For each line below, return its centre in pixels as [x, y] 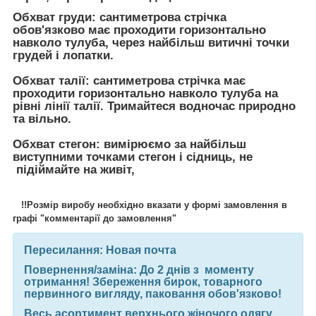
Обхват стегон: [56, 144]
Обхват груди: [54, 17]
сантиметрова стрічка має [168, 80]
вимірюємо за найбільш [173, 144]
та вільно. [42, 119]
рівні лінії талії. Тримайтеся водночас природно [154, 106]
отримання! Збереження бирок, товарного [143, 282]
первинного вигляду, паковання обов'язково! [153, 294]
